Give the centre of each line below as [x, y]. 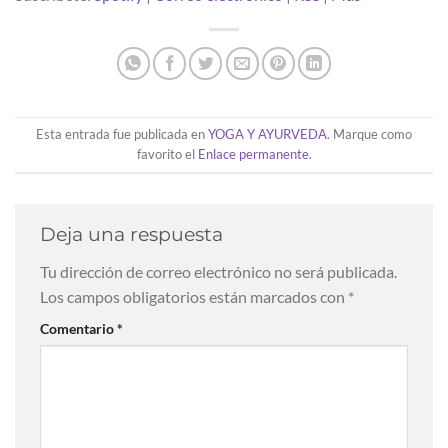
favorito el [167, 154]
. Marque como [369, 134]
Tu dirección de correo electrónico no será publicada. [218, 271]
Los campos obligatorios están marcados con [194, 296]
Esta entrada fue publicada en [122, 134]
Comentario [78, 328]
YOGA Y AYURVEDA [267, 134]
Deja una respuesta [134, 234]
